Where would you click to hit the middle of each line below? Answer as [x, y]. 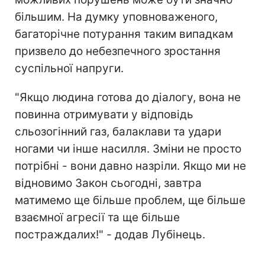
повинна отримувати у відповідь [104, 114]
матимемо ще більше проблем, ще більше [130, 200]
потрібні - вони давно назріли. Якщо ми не [130, 166]
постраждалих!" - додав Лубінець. [110, 234]
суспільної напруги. [69, 68]
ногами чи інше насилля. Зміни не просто [128, 148]
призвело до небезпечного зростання [118, 51]
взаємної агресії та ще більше [97, 217]
